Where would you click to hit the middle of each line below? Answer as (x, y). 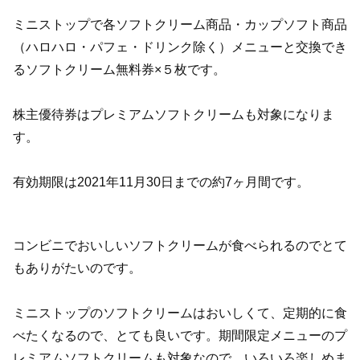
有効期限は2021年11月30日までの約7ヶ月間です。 (161, 182)
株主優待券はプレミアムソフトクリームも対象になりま (174, 115)
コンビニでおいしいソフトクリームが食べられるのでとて (180, 245)
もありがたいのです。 (77, 268)
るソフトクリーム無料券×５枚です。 (119, 70)
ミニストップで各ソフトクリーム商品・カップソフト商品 (180, 25)
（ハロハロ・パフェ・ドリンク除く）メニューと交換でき (180, 47)
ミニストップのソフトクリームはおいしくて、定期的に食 (180, 313)
